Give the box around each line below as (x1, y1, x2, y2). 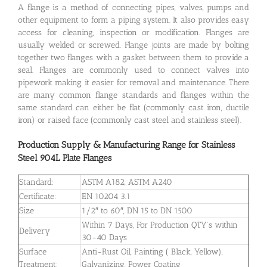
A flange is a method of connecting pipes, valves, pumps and (18, 2, 249, 13)
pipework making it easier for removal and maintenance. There (18, 77, 249, 88)
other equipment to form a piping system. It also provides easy (18, 15, 249, 26)
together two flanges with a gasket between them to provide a (18, 52, 249, 63)
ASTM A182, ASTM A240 (82, 176, 172, 187)
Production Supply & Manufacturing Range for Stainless (18, 139, 235, 151)
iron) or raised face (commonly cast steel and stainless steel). (18, 115, 241, 126)
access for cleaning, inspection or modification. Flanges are (18, 27, 249, 38)
